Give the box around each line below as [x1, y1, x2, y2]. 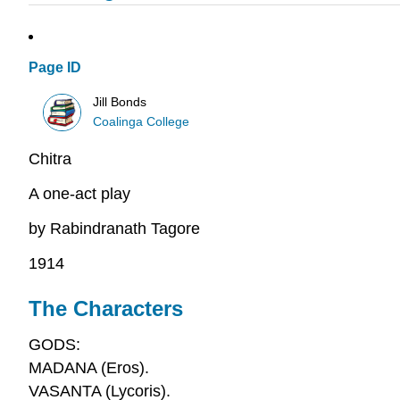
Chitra [29, 150, 71, 169]
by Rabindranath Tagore [29, 219, 200, 237]
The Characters [29, 296, 183, 321]
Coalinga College [93, 114, 190, 129]
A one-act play [29, 185, 130, 204]
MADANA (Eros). [29, 358, 149, 377]
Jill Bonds [93, 95, 147, 109]
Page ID [29, 60, 81, 76]
